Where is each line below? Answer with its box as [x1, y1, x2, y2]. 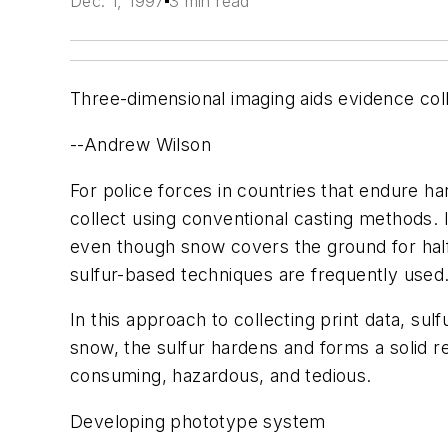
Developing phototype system [70, 410, 326, 432]
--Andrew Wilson [70, 133, 211, 155]
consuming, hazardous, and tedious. [70, 365, 372, 387]
